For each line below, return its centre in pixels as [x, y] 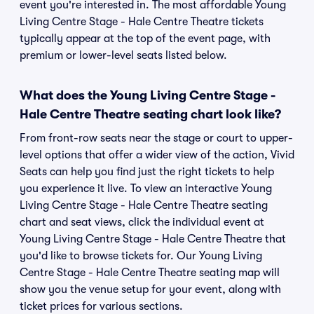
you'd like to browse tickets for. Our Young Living [141, 256]
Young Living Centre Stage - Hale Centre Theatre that [153, 239]
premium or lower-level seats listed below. [123, 55]
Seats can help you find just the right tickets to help [147, 172]
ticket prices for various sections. [101, 306]
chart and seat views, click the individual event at [142, 222]
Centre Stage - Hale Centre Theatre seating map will [150, 273]
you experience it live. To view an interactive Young [146, 189]
